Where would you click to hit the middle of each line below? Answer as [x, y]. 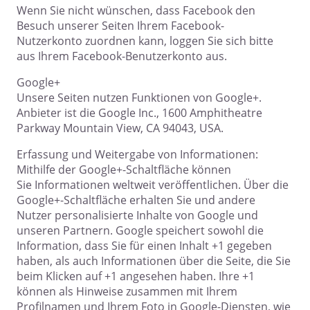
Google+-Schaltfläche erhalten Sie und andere [136, 200]
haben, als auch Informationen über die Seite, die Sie [154, 261]
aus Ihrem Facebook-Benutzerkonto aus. [122, 56]
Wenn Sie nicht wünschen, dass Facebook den [136, 11]
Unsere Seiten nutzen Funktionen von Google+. [139, 98]
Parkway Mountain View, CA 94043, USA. [120, 128]
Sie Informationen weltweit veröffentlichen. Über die [153, 185]
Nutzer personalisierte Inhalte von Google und [137, 216]
